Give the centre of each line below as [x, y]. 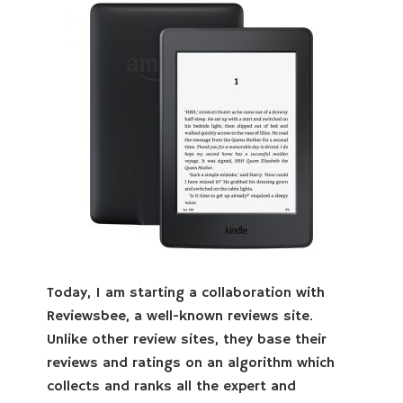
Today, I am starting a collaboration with [186, 293]
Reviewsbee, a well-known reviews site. [180, 317]
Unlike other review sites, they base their [187, 340]
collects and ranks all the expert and [172, 387]
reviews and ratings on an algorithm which [191, 363]
